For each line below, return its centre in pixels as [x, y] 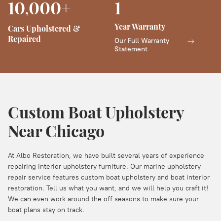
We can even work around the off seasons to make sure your [103, 199]
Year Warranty [140, 26]
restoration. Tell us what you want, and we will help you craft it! [108, 188]
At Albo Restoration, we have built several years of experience [106, 155]
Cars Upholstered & [44, 28]
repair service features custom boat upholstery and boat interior [109, 177]
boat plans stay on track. [46, 210]
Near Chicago [56, 130]
